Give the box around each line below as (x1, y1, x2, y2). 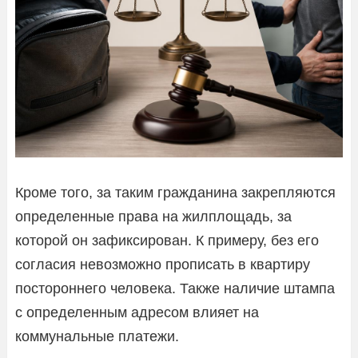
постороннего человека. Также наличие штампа (15, 280, 335, 296)
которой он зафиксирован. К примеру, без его (15, 232, 319, 249)
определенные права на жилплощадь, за (15, 208, 292, 225)
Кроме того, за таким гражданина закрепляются (15, 184, 336, 201)
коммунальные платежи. (15, 328, 179, 344)
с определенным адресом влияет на (15, 304, 259, 320)
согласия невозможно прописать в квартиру (15, 256, 310, 272)
